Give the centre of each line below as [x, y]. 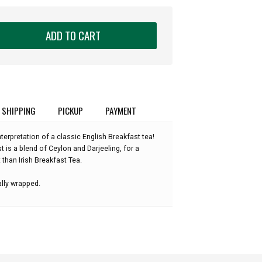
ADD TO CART [73, 35]
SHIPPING [18, 110]
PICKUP [71, 110]
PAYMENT [121, 110]
